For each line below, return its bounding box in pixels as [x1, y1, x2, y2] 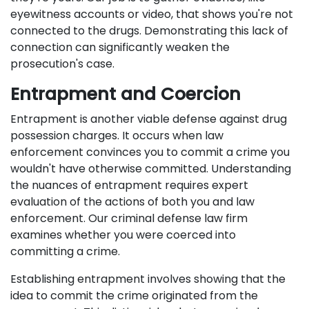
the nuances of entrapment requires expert [10, 177, 248, 193]
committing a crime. [10, 243, 120, 259]
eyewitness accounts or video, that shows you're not [10, 6, 293, 22]
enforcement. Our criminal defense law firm [10, 210, 248, 226]
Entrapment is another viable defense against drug [10, 111, 287, 127]
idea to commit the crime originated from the [10, 288, 258, 303]
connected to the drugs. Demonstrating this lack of [10, 23, 288, 39]
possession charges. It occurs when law [10, 128, 223, 143]
